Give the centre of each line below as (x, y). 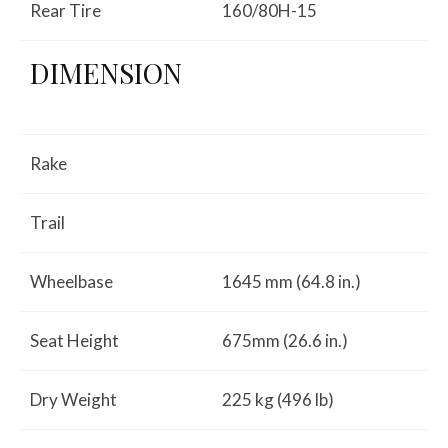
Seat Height (74, 340)
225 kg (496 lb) (278, 399)
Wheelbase (71, 281)
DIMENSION (106, 72)
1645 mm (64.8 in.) (291, 281)
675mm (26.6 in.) (285, 340)
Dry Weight (73, 399)
